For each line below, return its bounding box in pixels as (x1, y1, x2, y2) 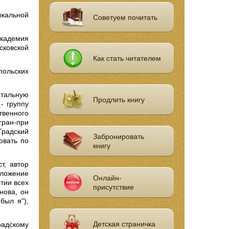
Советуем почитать (93, 13, 158, 21)
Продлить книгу (93, 96, 145, 104)
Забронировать (93, 132, 145, 141)
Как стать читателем (93, 54, 162, 63)
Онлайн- (93, 174, 122, 182)
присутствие (93, 183, 134, 192)
